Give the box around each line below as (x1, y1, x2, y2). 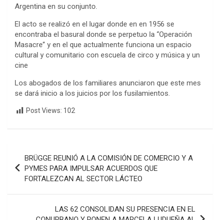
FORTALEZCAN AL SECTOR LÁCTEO (25, 174, 142, 183)
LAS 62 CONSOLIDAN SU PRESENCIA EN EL (55, 204, 195, 214)
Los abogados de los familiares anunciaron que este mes (15, 79, 201, 88)
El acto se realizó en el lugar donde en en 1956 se (15, 20, 174, 29)
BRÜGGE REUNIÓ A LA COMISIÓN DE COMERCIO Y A (25, 153, 193, 163)
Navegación (7, 143, 72, 158)
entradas (7, 174, 57, 189)
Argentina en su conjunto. (15, 2, 97, 11)
